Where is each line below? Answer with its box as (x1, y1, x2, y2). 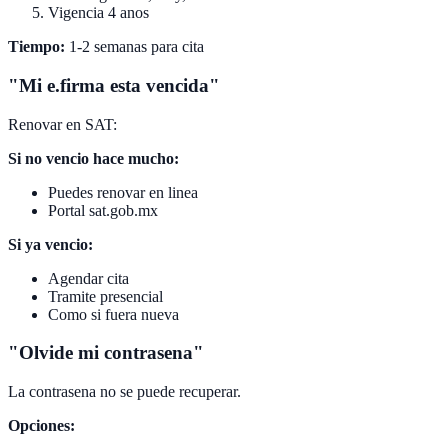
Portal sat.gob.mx (48, 201, 158, 219)
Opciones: (8, 417, 75, 435)
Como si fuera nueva (48, 305, 179, 323)
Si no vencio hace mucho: (8, 149, 179, 167)
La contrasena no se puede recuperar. (8, 383, 241, 401)
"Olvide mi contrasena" (8, 342, 204, 364)
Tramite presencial (48, 287, 163, 305)
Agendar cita (48, 269, 129, 287)
